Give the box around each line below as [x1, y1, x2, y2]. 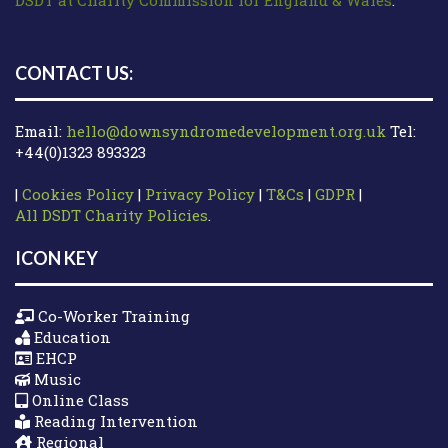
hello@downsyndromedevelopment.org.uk [66, 121, 386, 142]
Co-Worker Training [34, 305, 190, 326]
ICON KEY [15, 246, 98, 269]
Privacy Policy [145, 184, 255, 205]
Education [30, 326, 111, 347]
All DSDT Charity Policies [15, 205, 208, 226]
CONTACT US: [15, 62, 133, 85]
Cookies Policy [22, 184, 134, 205]
